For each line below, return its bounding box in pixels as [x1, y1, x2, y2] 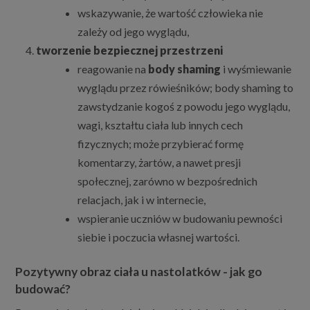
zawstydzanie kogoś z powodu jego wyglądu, [77, 100, 291, 113]
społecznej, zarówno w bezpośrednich [77, 174, 258, 188]
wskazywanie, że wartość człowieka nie [77, 6, 264, 20]
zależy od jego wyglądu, [77, 25, 190, 39]
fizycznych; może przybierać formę [77, 137, 244, 151]
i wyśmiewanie [221, 62, 292, 76]
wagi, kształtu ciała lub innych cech [77, 118, 244, 132]
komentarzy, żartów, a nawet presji [77, 156, 241, 170]
